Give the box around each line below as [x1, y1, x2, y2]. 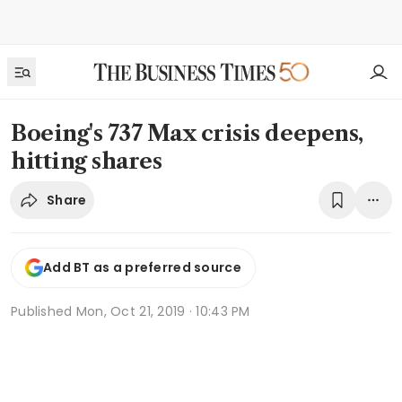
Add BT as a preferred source [43, 258, 241, 277]
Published [11, 301, 76, 320]
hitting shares [11, 148, 162, 174]
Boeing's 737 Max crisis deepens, [11, 120, 363, 146]
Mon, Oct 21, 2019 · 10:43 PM [75, 301, 250, 320]
